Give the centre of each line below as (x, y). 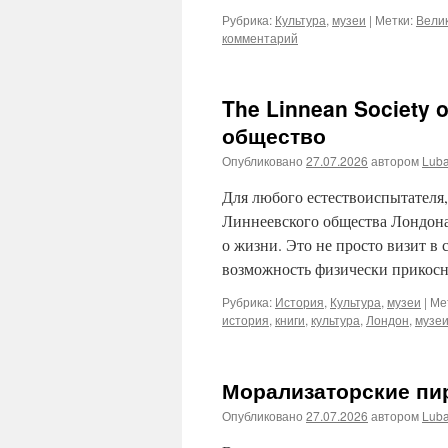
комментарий (260, 37)
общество (274, 135)
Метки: (394, 19)
